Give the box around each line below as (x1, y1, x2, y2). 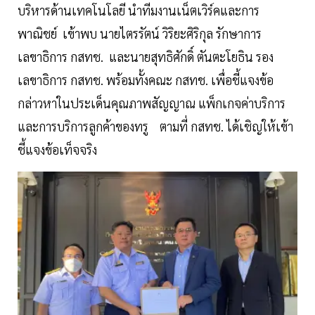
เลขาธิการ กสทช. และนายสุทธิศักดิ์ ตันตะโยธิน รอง (18, 49, 274, 65)
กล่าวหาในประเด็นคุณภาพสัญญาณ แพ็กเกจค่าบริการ (18, 95, 285, 112)
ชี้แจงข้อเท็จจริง (18, 141, 103, 158)
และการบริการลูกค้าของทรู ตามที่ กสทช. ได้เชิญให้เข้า (18, 118, 293, 135)
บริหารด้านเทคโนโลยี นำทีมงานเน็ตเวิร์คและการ (18, 2, 259, 19)
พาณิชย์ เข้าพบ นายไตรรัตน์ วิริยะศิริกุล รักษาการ (18, 25, 262, 42)
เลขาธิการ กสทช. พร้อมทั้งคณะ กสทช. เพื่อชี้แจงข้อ (18, 72, 274, 89)
